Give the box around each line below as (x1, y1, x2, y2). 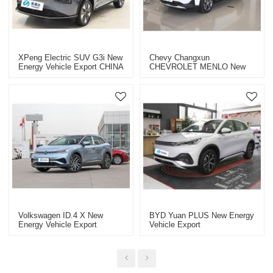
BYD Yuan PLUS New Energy (149, 211, 254, 221)
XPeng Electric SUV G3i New (18, 52, 123, 62)
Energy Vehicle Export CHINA (18, 62, 124, 71)
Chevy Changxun (149, 52, 210, 62)
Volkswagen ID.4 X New (18, 211, 104, 221)
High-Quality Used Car (18, 71, 97, 80)
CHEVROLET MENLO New (149, 62, 246, 71)
